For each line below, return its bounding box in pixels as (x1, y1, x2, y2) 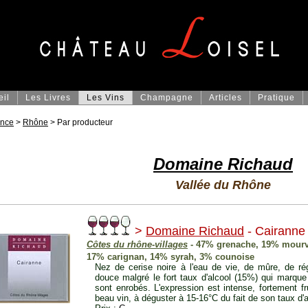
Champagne (140, 93, 193, 102)
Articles (209, 93, 242, 102)
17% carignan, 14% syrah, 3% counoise (87, 252, 254, 263)
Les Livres (25, 93, 71, 102)
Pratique (258, 93, 295, 102)
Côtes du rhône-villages (87, 239, 188, 250)
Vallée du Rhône (175, 178, 271, 192)
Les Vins (87, 93, 124, 102)
